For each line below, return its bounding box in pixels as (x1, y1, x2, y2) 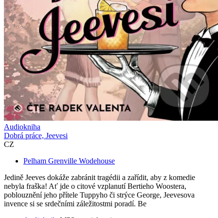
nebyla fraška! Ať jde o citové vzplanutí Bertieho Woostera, (4, 182, 186, 191)
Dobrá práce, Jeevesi (4, 131, 68, 140)
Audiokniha (4, 123, 40, 131)
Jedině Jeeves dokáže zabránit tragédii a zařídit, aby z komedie (4, 173, 195, 182)
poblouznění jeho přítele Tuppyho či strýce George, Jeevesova (4, 191, 195, 200)
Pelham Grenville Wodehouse (23, 157, 115, 165)
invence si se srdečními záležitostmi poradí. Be (4, 200, 146, 208)
